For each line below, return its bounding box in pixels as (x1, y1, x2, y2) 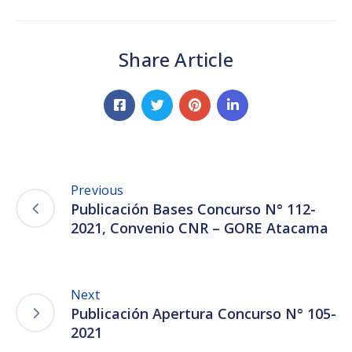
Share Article (119, 46, 233, 72)
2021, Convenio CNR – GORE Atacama (71, 218, 328, 237)
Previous (71, 181, 124, 199)
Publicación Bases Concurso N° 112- (71, 199, 316, 218)
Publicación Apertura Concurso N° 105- (71, 303, 336, 323)
